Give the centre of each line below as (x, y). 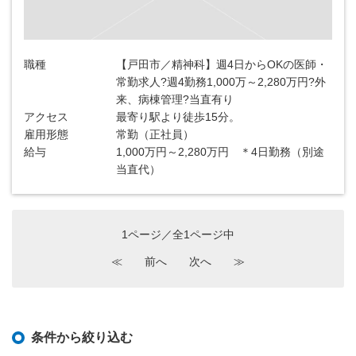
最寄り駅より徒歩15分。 (178, 117)
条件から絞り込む (82, 337)
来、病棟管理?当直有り (175, 99)
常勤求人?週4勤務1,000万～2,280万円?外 (221, 82)
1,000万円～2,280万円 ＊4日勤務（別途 (221, 152)
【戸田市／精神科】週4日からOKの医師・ (222, 64)
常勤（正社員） (155, 134)
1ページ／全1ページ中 (178, 234)
